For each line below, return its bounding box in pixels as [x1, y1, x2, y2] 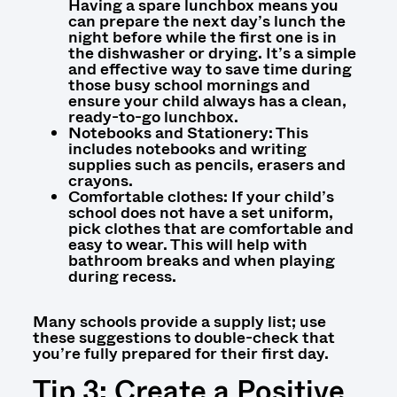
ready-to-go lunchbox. [67, 105, 238, 129]
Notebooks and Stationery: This [67, 121, 308, 145]
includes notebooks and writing [67, 137, 307, 161]
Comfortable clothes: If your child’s [67, 185, 334, 209]
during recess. [67, 265, 180, 289]
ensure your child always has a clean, [67, 90, 346, 113]
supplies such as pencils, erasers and [67, 153, 346, 177]
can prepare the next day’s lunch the [67, 10, 346, 34]
